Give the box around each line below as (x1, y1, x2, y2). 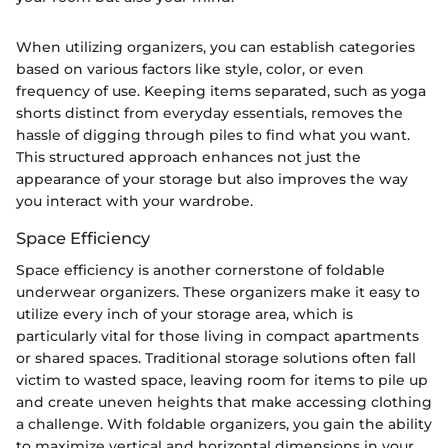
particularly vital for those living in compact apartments (16, 327, 419, 346)
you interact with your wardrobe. (16, 192, 253, 211)
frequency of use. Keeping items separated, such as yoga (16, 82, 426, 101)
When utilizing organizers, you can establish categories (16, 38, 415, 57)
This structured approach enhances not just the (16, 148, 361, 167)
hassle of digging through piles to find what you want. (16, 126, 410, 145)
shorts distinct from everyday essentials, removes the (16, 104, 403, 123)
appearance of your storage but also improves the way (16, 170, 408, 189)
